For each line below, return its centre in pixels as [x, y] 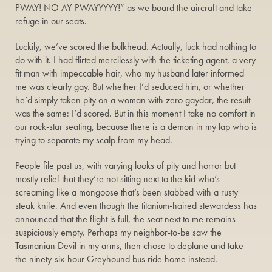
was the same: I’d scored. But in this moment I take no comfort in [135, 113]
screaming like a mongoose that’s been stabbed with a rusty [127, 192]
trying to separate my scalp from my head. [94, 140]
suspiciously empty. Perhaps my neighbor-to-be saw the [118, 232]
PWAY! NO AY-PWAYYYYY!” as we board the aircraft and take [134, 8]
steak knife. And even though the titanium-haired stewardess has [136, 206]
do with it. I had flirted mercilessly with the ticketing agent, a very [135, 60]
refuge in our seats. [51, 21]
